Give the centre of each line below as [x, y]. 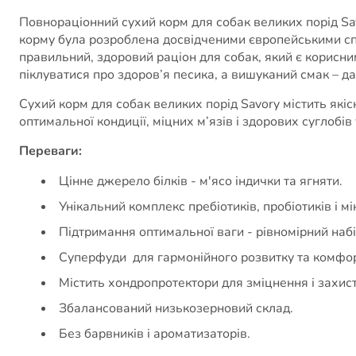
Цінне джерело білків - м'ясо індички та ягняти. [201, 181]
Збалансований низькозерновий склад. [176, 308]
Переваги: [52, 151]
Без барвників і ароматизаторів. [155, 333]
